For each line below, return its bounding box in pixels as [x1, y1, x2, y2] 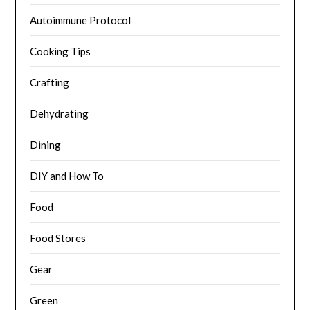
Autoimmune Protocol [30, 13, 131, 26]
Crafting [30, 75, 70, 89]
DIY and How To [30, 169, 104, 182]
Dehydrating [30, 107, 89, 120]
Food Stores [30, 231, 86, 244]
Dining [30, 138, 62, 151]
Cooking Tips [30, 44, 91, 57]
